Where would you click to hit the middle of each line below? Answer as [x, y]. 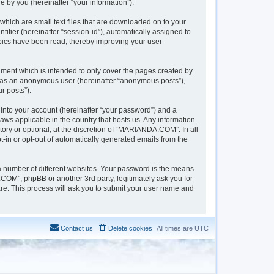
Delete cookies [130, 228]
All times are [176, 228]
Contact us [77, 228]
